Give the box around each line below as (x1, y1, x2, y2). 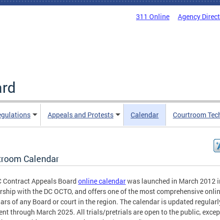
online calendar (78, 176, 126, 186)
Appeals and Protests (48, 110, 113, 119)
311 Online (136, 12, 169, 21)
